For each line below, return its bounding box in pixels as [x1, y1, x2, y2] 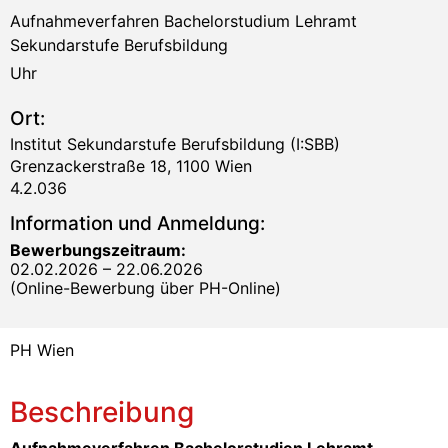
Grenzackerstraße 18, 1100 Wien [10, 155, 252, 176]
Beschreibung [10, 394, 194, 429]
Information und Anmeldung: [10, 211, 265, 235]
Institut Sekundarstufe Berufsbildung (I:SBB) [10, 133, 340, 154]
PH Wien [10, 339, 74, 360]
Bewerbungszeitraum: [10, 239, 186, 260]
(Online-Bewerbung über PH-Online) [10, 277, 281, 298]
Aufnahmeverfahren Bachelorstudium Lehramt [10, 10, 357, 31]
